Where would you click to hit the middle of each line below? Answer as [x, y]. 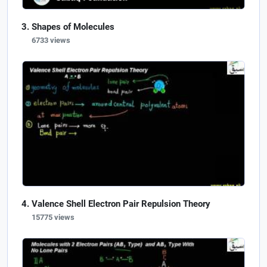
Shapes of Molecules [73, 27]
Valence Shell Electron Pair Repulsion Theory [121, 204]
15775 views [53, 217]
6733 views [51, 40]
